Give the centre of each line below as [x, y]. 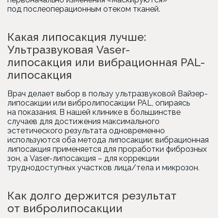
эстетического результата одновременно [86, 131]
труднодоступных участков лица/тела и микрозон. [103, 168]
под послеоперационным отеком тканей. [84, 9]
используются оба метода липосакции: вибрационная [108, 140]
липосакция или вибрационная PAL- [106, 62]
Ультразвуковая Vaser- [69, 50]
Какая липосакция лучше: [77, 37]
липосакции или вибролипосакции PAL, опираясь [99, 103]
